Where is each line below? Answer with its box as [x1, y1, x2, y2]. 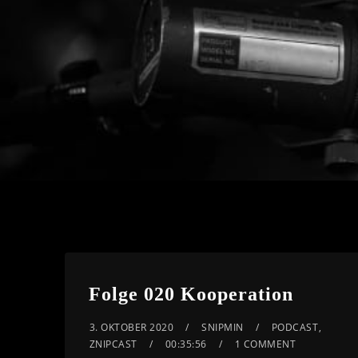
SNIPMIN [201, 320, 244, 335]
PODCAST [271, 320, 319, 335]
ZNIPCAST [89, 337, 137, 352]
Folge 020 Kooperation [88, 284, 293, 305]
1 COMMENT [234, 337, 296, 352]
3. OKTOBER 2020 [89, 320, 174, 335]
